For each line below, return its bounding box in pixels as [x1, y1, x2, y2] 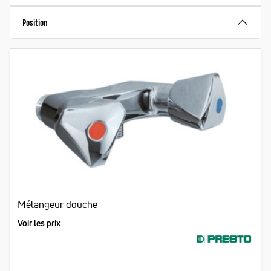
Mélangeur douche [18, 198, 97, 212]
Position [22, 16, 48, 28]
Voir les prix [18, 217, 60, 229]
